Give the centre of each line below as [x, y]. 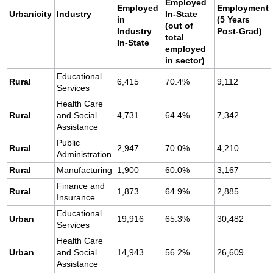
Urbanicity [31, 14]
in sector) [185, 61]
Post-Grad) [240, 31]
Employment [243, 8]
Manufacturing [85, 170]
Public [69, 143]
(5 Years [234, 20]
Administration [84, 154]
